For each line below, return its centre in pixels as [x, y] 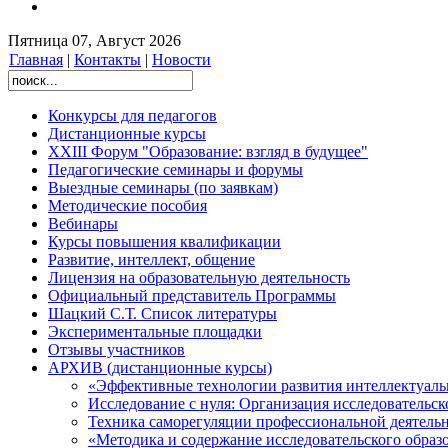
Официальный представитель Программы [192, 295]
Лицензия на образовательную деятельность [199, 277]
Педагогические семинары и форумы [175, 169]
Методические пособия [127, 205]
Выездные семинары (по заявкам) [163, 187]
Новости [181, 59]
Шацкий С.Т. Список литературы [162, 313]
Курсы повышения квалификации [164, 241]
